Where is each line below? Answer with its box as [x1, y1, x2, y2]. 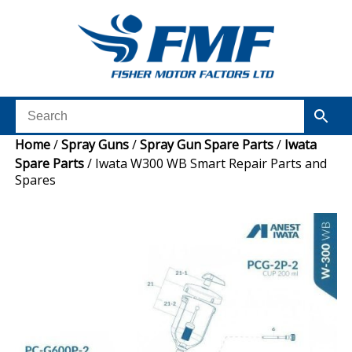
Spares [15, 171, 57, 189]
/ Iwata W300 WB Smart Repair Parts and [84, 155, 328, 173]
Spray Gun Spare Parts [140, 136, 274, 154]
